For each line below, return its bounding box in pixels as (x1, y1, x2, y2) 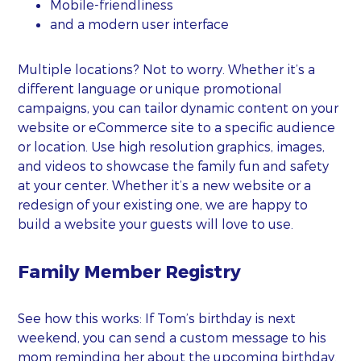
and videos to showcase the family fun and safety (18, 157, 330, 173)
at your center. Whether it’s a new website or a (18, 176, 312, 193)
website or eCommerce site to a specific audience (18, 118, 336, 135)
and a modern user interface (50, 15, 230, 31)
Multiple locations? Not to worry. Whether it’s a (18, 60, 316, 77)
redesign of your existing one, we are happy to (18, 196, 309, 212)
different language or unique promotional (18, 80, 283, 96)
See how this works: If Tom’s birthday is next (18, 310, 297, 326)
